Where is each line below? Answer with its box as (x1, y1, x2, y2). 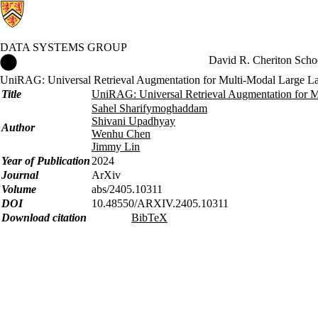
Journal (1, 169, 38, 181)
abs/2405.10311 (92, 183, 163, 195)
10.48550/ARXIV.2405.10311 (92, 197, 229, 209)
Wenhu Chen (92, 128, 150, 140)
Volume (1, 183, 36, 195)
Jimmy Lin (92, 141, 140, 153)
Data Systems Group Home (17, 54, 141, 66)
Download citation (1, 212, 87, 224)
